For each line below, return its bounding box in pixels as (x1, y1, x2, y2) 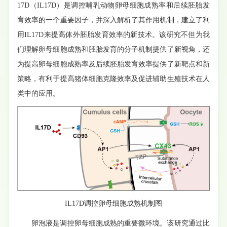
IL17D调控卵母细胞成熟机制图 (65, 200, 162, 208)
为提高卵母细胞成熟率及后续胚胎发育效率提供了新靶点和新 (17, 60, 210, 68)
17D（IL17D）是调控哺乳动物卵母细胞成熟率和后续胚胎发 (17, 2, 210, 10)
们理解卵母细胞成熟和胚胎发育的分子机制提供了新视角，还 (17, 46, 210, 54)
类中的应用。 (17, 90, 60, 98)
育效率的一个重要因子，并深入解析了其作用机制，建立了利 (17, 16, 210, 24)
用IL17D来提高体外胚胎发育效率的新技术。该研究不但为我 (17, 31, 210, 39)
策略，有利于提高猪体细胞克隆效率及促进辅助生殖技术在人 (17, 75, 210, 83)
